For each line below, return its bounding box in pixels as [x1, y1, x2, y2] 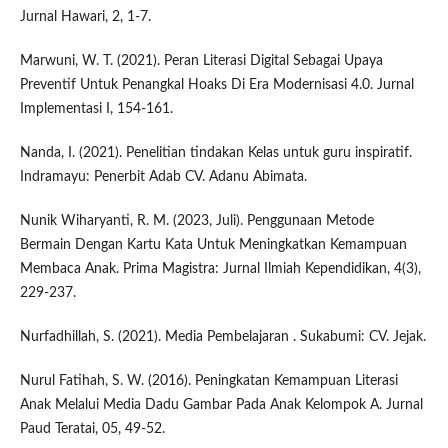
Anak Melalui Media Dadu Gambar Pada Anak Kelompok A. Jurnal [19, 398, 423, 413]
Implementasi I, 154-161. [19, 102, 173, 117]
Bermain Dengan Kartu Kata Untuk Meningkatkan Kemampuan [19, 238, 407, 253]
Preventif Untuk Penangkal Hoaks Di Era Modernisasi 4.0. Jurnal [19, 78, 414, 93]
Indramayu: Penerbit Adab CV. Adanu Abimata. [19, 170, 307, 185]
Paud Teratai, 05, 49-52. [19, 422, 165, 437]
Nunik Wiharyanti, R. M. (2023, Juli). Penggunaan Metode [19, 214, 374, 229]
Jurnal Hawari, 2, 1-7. [19, 10, 151, 25]
